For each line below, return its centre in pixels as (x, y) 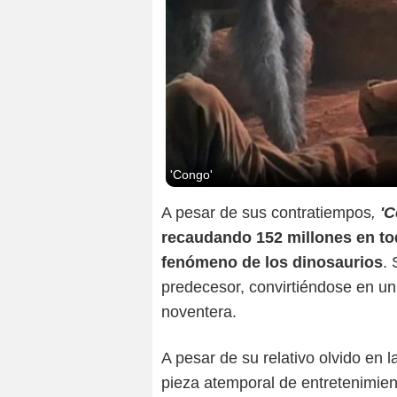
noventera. (199, 311)
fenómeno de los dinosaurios (272, 262)
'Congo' (191, 174)
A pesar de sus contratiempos (266, 212)
